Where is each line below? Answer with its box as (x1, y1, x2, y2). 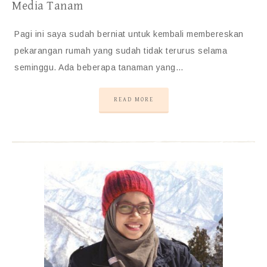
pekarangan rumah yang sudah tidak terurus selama (14, 46, 227, 55)
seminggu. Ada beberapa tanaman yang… (14, 63, 184, 72)
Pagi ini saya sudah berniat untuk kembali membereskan (14, 29, 244, 39)
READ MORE (113, 96, 154, 103)
